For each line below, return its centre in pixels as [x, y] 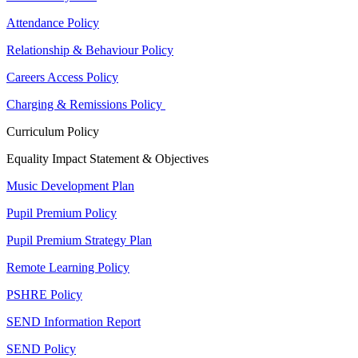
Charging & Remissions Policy [86, 105]
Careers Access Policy [62, 78]
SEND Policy [41, 349]
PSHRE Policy [44, 295]
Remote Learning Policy [68, 268]
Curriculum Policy [54, 132]
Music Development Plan [70, 186]
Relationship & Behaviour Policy [90, 50]
